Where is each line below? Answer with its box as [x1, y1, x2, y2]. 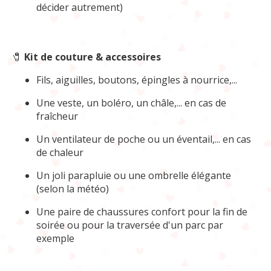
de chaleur [36, 145, 83, 159]
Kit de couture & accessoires [24, 50, 161, 64]
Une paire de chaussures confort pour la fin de [36, 204, 247, 218]
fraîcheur [36, 109, 78, 123]
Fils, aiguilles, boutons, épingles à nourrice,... [36, 73, 237, 87]
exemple [36, 231, 74, 245]
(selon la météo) [36, 181, 109, 195]
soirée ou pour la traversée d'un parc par [36, 218, 223, 232]
